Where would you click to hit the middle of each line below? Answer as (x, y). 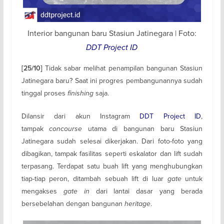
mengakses (42, 191)
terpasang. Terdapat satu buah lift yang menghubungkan (112, 166)
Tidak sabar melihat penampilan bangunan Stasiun (122, 68)
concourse (68, 129)
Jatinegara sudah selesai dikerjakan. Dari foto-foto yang (112, 141)
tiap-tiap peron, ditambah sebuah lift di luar (94, 179)
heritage (137, 204)
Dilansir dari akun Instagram (80, 116)
